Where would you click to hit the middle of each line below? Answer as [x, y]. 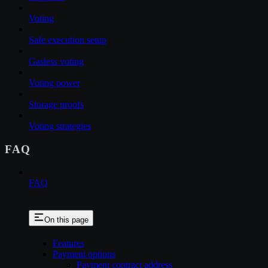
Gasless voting [56, 61]
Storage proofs [56, 104]
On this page [66, 220]
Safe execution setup [68, 40]
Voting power [54, 83]
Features [68, 243]
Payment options [84, 254]
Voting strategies [60, 126]
